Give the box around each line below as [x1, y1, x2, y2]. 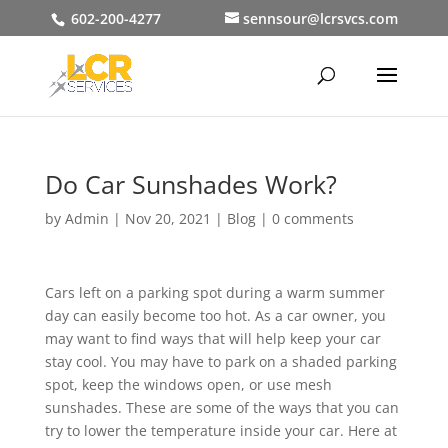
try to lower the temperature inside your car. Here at [44, 421, 397, 440]
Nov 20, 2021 [124, 209, 211, 228]
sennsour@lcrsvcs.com [242, 8, 398, 28]
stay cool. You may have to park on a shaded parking [44, 352, 397, 371]
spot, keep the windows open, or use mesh [44, 375, 332, 394]
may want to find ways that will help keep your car [44, 329, 381, 348]
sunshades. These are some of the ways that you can [44, 398, 399, 417]
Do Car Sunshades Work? [44, 167, 337, 201]
